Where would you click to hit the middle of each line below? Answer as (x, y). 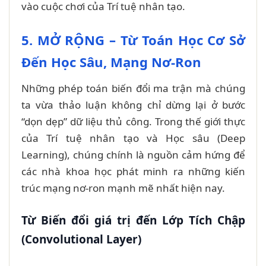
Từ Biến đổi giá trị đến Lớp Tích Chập (133, 220)
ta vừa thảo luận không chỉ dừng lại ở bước (133, 104)
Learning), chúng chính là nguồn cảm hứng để (133, 154)
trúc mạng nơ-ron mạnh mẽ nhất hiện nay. (123, 188)
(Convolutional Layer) (81, 239)
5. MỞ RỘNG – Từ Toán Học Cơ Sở (133, 39)
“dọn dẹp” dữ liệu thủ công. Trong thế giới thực (133, 121)
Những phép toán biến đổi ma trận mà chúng (133, 88)
